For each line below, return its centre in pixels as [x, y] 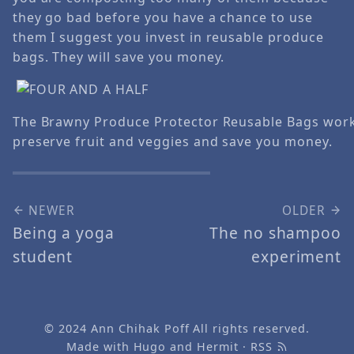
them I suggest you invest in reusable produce [168, 37]
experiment [296, 256]
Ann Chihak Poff [140, 328]
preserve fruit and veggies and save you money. [172, 141]
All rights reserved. [249, 328]
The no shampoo [275, 232]
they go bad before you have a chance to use [162, 17]
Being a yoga [64, 232]
